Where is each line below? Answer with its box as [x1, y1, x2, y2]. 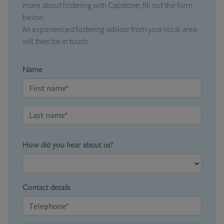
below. [22, 12, 45, 22]
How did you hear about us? [22, 140, 113, 150]
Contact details [22, 182, 70, 193]
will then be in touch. [22, 36, 89, 46]
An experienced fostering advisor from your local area [22, 24, 197, 34]
